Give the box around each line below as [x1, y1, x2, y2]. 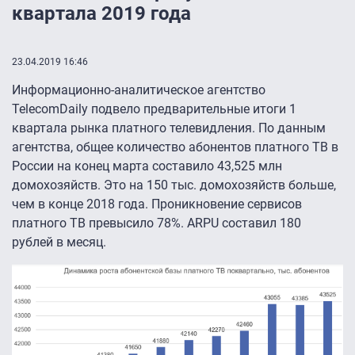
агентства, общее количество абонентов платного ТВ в [12, 139, 338, 155]
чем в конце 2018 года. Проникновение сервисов [12, 197, 302, 212]
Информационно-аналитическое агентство [12, 82, 265, 98]
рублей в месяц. [12, 235, 106, 250]
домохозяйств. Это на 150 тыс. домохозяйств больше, [12, 177, 336, 193]
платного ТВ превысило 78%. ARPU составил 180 [12, 216, 301, 231]
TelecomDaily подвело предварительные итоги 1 [12, 101, 296, 117]
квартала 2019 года [12, 2, 191, 25]
